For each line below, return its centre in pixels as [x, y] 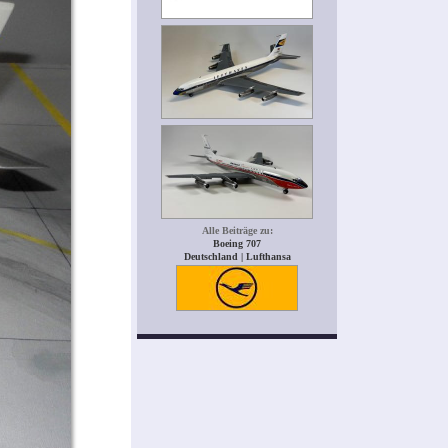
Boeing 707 [237, 244]
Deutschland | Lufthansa [237, 257]
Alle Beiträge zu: [237, 231]
